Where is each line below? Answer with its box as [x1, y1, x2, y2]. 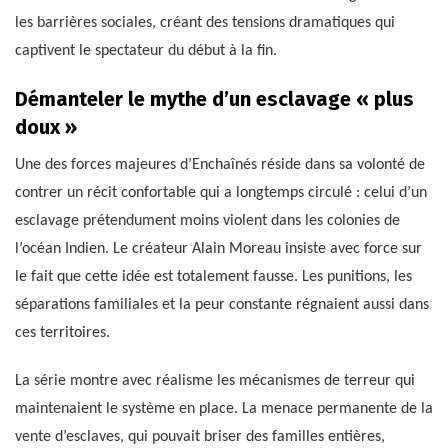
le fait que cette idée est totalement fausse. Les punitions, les [15, 269, 412, 286]
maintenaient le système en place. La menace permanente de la [15, 401, 433, 418]
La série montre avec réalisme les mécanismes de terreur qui [15, 373, 415, 390]
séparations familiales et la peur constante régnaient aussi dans [15, 297, 429, 314]
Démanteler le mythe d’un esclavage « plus [15, 87, 414, 112]
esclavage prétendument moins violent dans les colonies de [15, 213, 400, 230]
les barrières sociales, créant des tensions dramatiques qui [15, 15, 395, 32]
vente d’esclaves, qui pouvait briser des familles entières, [15, 429, 385, 446]
